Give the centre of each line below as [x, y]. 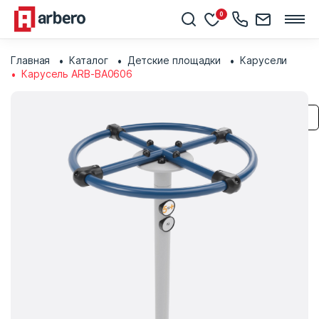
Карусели [264, 60]
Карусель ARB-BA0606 [77, 74]
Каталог [89, 60]
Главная [31, 60]
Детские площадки [174, 60]
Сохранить [285, 117]
